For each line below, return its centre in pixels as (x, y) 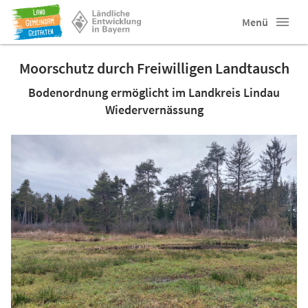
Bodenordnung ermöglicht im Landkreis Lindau (154, 92)
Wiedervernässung (154, 110)
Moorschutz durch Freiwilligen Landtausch (154, 68)
